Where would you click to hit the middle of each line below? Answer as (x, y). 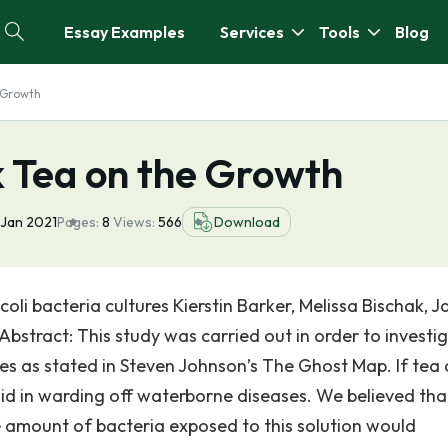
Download (247, 222)
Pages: (78, 222)
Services (252, 32)
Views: (135, 222)
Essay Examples (124, 32)
